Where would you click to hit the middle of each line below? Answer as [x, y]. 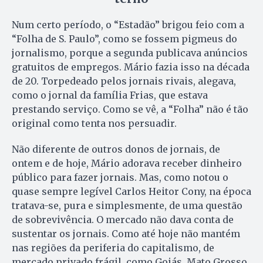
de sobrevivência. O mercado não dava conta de [123, 219]
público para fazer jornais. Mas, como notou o [120, 177]
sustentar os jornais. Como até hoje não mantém [126, 233]
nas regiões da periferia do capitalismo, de [113, 247]
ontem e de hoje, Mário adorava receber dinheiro [127, 163]
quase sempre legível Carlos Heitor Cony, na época [131, 191]
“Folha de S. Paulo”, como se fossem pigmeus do [124, 38]
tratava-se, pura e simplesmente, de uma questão [127, 205]
